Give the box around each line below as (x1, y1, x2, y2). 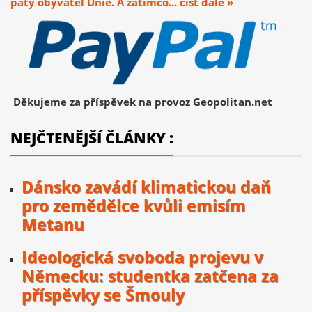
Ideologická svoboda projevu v (22, 247, 263, 269)
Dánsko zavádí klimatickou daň (22, 176, 271, 198)
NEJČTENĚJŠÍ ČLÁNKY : (10, 128, 173, 148)
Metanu (22, 214, 84, 236)
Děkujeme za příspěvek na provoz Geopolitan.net (10, 95, 272, 109)
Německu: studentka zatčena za (22, 265, 279, 288)
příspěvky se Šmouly (22, 284, 185, 306)
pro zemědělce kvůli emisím (22, 195, 246, 217)
